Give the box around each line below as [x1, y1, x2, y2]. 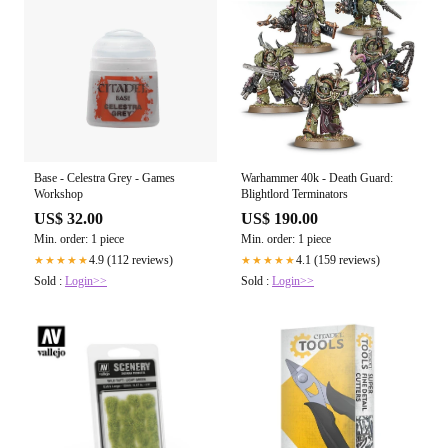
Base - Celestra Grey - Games [34, 171, 175, 186]
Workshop [34, 187, 83, 202]
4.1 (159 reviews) [296, 253, 380, 268]
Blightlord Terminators [241, 187, 348, 202]
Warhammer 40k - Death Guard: [241, 171, 393, 186]
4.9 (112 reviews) [89, 253, 173, 268]
